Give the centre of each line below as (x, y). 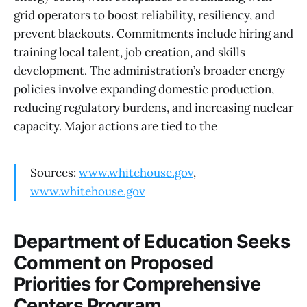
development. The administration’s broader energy (149, 71)
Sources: (54, 173)
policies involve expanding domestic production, (144, 89)
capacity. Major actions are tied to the (115, 126)
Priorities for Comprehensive (137, 284)
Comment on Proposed (114, 262)
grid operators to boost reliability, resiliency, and (144, 15)
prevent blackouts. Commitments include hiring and (153, 34)
